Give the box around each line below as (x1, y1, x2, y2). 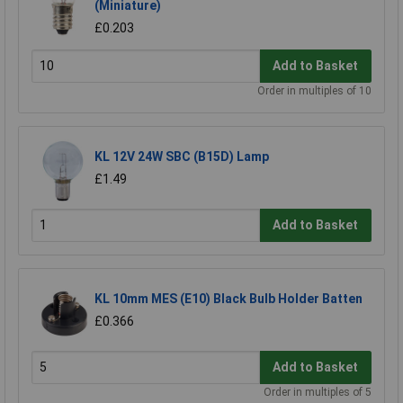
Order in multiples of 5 (264, 385, 372, 399)
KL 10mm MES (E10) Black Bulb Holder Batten (94, 291, 363, 306)
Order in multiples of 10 (257, 84, 372, 97)
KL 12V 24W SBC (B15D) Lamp (94, 148, 269, 164)
